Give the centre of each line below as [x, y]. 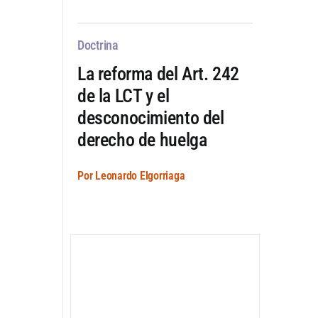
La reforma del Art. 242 [158, 73]
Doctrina [98, 45]
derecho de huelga [142, 139]
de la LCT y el [123, 95]
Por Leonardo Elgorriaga [131, 175]
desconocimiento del [150, 117]
